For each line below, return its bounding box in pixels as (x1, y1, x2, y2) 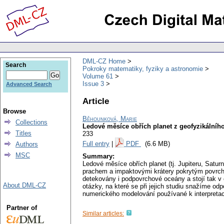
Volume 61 (82, 72, 113, 80)
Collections (15, 118, 47, 126)
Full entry (82, 140, 109, 148)
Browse (3, 107, 26, 115)
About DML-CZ (3, 181, 46, 189)
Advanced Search (6, 81, 52, 87)
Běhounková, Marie (82, 115, 137, 123)
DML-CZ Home (82, 57, 125, 65)
